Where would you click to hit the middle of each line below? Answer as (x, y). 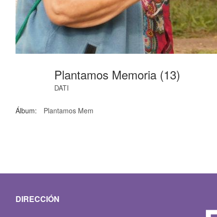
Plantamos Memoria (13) (119, 75)
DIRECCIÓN (38, 199)
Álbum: (26, 111)
